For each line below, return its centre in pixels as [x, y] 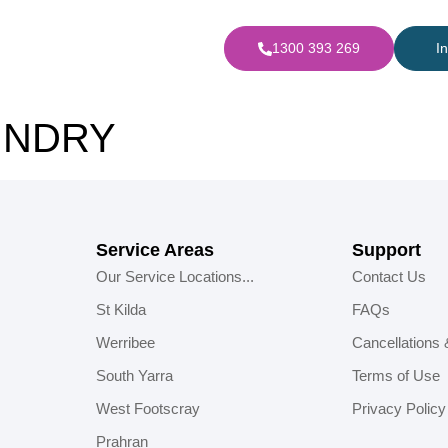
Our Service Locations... [175, 276]
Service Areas [155, 250]
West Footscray [148, 408]
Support [386, 250]
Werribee [125, 342]
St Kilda [121, 309]
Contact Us [389, 276]
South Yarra [134, 375]
